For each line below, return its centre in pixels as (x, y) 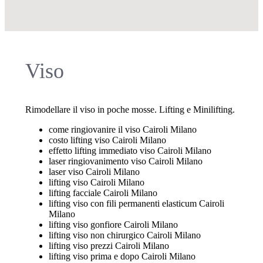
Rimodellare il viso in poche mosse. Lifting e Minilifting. (130, 110)
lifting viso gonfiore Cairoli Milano (113, 225)
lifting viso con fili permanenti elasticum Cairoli (136, 204)
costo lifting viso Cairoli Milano (107, 140)
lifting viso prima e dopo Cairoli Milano (122, 257)
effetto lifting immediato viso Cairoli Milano (130, 151)
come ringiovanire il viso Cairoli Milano (122, 130)
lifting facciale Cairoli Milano (103, 193)
